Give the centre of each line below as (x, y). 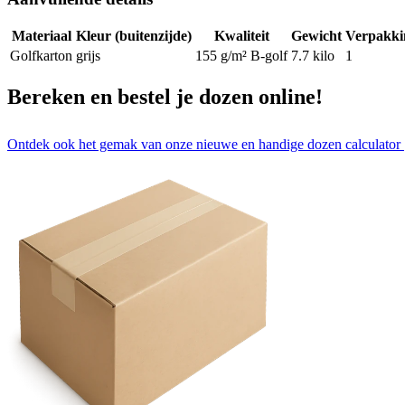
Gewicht (316, 36)
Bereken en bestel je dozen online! (165, 97)
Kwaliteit (241, 36)
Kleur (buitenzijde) (134, 36)
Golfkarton (41, 56)
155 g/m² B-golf (241, 56)
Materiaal (41, 36)
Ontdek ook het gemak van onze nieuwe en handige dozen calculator (204, 145)
